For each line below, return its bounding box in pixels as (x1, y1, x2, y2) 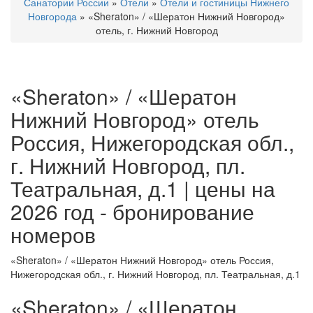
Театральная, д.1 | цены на (10, 173, 275, 203)
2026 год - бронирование (10, 196, 254, 226)
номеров (10, 219, 96, 249)
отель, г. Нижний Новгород (95, 23, 218, 37)
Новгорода (28, 9, 77, 23)
